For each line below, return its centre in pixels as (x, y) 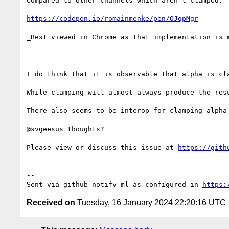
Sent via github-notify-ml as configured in (114, 184)
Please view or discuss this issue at (102, 147)
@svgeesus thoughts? (65, 129)
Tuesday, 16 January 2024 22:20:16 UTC (151, 202)
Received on (51, 202)
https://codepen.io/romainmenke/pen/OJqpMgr (112, 18)
